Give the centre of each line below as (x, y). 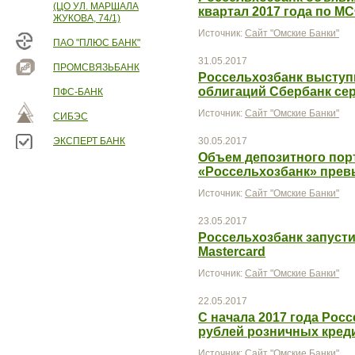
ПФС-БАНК (78, 92)
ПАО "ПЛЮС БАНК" (97, 43)
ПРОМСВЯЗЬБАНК (96, 67)
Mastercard (232, 252)
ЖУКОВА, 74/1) (87, 18)
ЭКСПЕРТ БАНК (89, 141)
